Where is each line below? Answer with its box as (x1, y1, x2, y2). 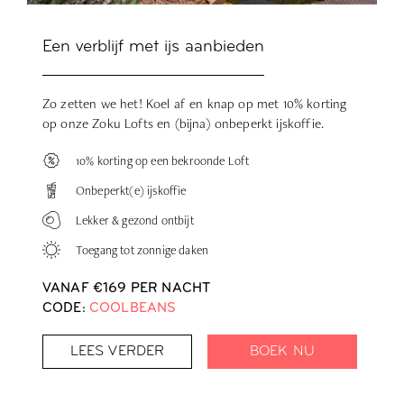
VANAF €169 (42, 281, 131, 296)
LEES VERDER (69, 344, 165, 359)
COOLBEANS (88, 301, 177, 316)
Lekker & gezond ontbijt (76, 211, 194, 228)
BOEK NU (249, 344, 316, 359)
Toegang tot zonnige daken (76, 241, 208, 258)
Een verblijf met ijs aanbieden (42, 38, 264, 56)
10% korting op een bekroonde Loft (76, 151, 250, 169)
